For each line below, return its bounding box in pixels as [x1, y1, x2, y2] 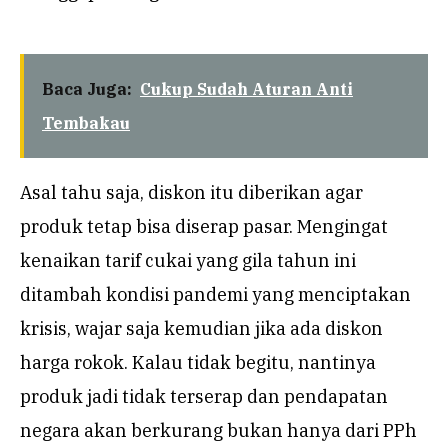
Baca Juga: [42, 78, 132, 99]
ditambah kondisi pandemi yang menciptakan [20, 282, 411, 306]
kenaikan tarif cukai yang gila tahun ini [20, 248, 356, 272]
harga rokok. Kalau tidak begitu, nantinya [20, 350, 376, 374]
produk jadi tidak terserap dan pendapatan [20, 384, 388, 408]
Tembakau [42, 112, 130, 133]
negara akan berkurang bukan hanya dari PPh [20, 418, 417, 442]
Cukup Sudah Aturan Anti [140, 78, 353, 99]
